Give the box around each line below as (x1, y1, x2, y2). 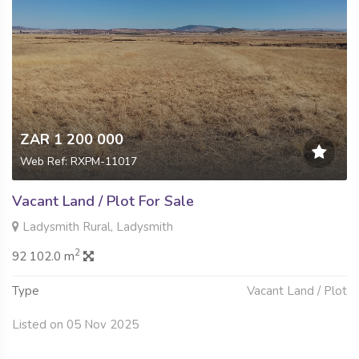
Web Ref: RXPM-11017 (20, 153, 137, 169)
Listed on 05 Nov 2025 (12, 316, 139, 333)
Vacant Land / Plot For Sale (12, 191, 194, 211)
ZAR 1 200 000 (20, 129, 123, 149)
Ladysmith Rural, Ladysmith (19, 218, 173, 235)
